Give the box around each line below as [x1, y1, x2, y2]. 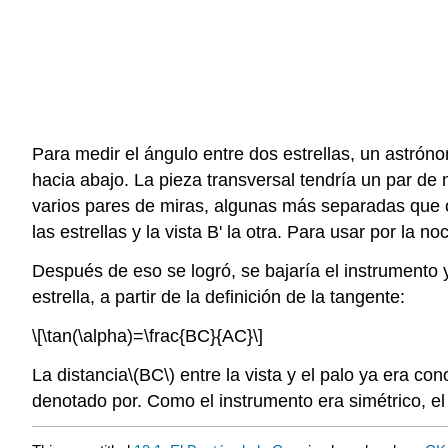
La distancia [32, 364, 128, 385]
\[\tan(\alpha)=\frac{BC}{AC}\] [32, 325, 263, 346]
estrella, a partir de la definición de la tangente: [32, 286, 405, 307]
